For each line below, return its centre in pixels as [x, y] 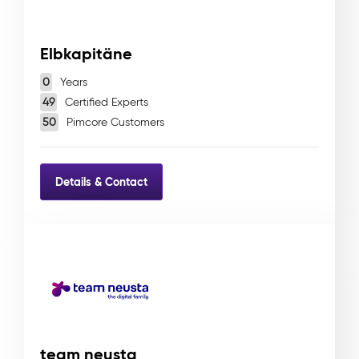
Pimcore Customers [114, 122]
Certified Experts [105, 102]
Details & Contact [101, 182]
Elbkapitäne [86, 54]
